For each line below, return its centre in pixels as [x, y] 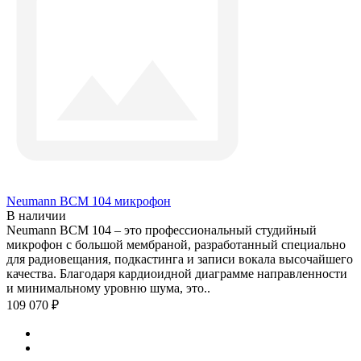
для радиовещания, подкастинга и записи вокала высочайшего [180, 259]
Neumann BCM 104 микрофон [89, 201]
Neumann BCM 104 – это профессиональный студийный [162, 230]
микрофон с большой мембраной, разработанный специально [176, 245]
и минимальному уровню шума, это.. [108, 288]
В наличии [36, 216]
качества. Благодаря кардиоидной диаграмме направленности [177, 274]
